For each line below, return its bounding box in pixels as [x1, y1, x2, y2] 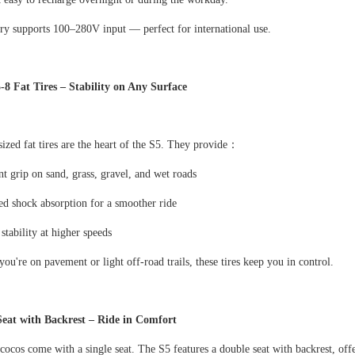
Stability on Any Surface [68, 81, 187, 94]
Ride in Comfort [97, 314, 177, 326]
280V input [74, 23, 129, 36]
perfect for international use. [143, 23, 271, 36]
